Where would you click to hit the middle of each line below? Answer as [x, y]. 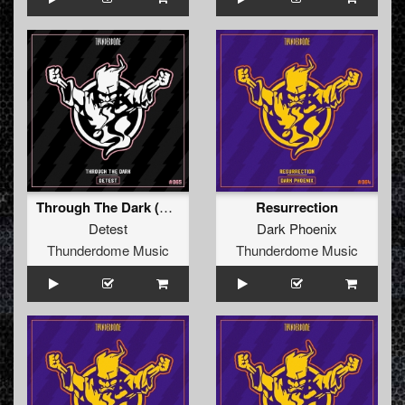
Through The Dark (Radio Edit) [166, 207]
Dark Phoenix [297, 229]
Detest [108, 229]
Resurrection [297, 207]
